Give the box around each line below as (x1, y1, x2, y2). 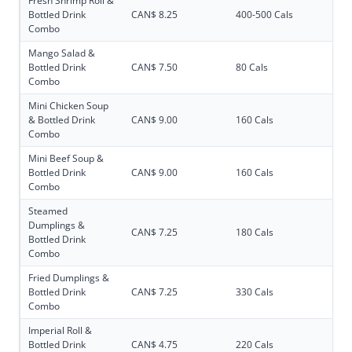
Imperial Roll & (28, 324, 92, 338)
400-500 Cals (236, 8, 293, 22)
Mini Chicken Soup (28, 99, 108, 113)
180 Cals (236, 225, 273, 240)
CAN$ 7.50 (131, 60, 178, 75)
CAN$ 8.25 (131, 8, 178, 22)
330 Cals (236, 285, 273, 299)
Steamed (28, 204, 68, 218)
